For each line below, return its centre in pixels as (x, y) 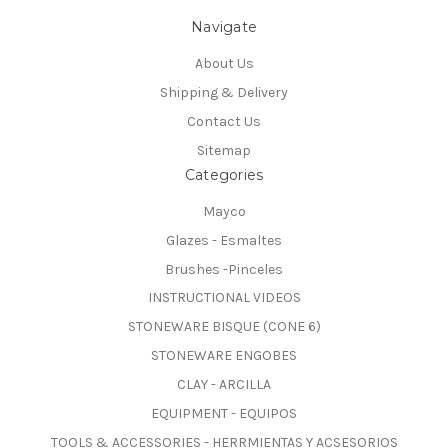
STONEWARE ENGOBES (224, 356)
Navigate (224, 26)
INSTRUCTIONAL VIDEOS (224, 298)
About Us (224, 63)
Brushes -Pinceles (224, 269)
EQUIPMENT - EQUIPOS (224, 414)
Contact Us (224, 121)
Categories (224, 174)
